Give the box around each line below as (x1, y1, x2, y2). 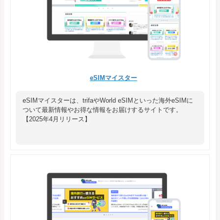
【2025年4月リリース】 (23, 115, 91, 123)
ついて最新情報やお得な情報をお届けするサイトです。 (23, 106, 182, 113)
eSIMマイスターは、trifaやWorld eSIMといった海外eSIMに (23, 96, 193, 104)
